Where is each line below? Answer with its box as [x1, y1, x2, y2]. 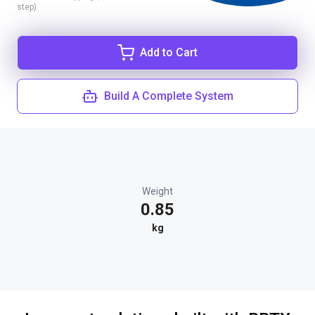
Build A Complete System [104, 89, 233, 103]
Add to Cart [140, 46, 198, 59]
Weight [142, 186, 173, 197]
